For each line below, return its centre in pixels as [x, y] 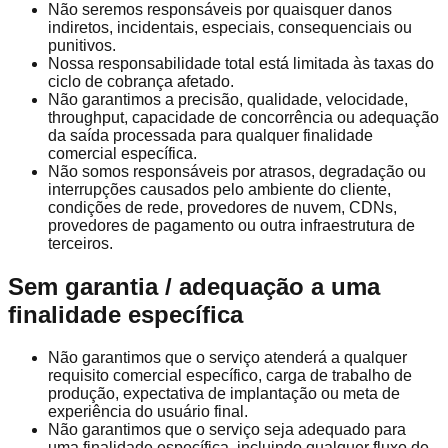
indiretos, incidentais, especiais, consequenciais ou [230, 27]
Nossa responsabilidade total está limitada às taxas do [241, 63]
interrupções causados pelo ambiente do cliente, [219, 189]
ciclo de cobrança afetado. [141, 81]
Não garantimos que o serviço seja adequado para [227, 429]
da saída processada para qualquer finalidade [210, 135]
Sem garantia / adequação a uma [194, 286]
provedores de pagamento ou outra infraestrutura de [231, 225]
